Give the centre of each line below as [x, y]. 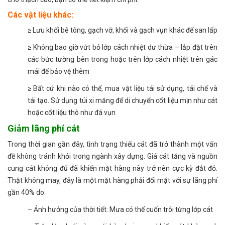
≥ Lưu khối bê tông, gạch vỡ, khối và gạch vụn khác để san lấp [123, 30]
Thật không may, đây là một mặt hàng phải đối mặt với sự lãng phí [113, 180]
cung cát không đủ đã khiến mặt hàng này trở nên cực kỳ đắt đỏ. [113, 168]
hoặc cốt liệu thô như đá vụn [72, 112]
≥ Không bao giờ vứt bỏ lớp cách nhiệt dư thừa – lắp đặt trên [123, 47]
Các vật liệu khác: [40, 15]
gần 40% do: [27, 192]
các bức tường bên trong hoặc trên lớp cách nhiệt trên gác [123, 59]
